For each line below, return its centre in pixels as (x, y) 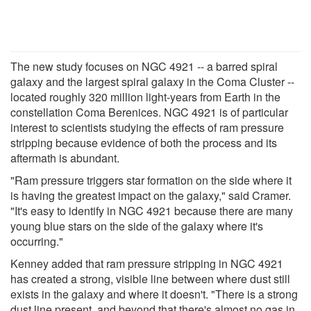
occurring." (37, 241)
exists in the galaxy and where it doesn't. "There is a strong (154, 294)
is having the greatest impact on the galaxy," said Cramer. (151, 195)
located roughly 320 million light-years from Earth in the (145, 96)
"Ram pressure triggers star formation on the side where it (151, 180)
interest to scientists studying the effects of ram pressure (147, 127)
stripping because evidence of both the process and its (144, 142)
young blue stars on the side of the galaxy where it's (137, 226)
